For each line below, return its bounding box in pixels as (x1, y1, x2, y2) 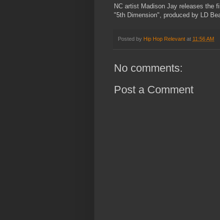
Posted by (118, 36, 143, 42)
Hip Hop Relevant (143, 36, 185, 42)
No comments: (114, 62, 183, 75)
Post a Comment (114, 83, 193, 96)
